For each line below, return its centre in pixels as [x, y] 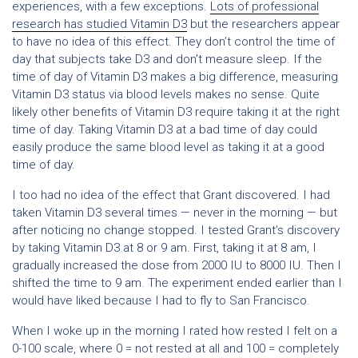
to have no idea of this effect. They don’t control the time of [173, 42]
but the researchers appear [263, 24]
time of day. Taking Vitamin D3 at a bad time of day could [165, 129]
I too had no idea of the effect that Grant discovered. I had [171, 195]
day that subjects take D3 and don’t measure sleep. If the [167, 59]
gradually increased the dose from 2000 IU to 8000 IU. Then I [177, 265]
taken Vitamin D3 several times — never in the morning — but [175, 213]
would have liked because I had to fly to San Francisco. [161, 300]
